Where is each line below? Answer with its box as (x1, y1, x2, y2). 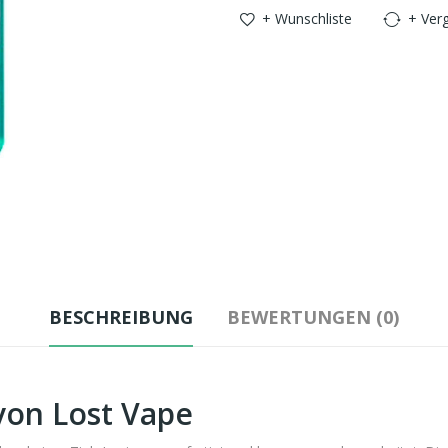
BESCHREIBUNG (49, 305, 193, 329)
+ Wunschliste (262, 9, 352, 28)
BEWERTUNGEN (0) (227, 305, 399, 329)
